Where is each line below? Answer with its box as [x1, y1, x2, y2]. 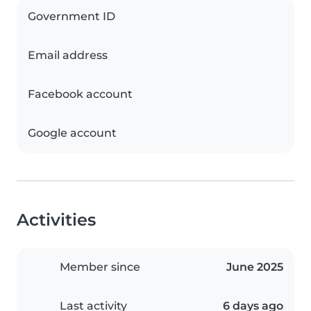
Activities [17, 210, 96, 230]
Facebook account [28, 87, 133, 101]
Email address [28, 49, 108, 62]
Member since [60, 260, 140, 274]
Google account [28, 126, 117, 140]
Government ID [28, 10, 115, 24]
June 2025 [226, 260, 283, 274]
